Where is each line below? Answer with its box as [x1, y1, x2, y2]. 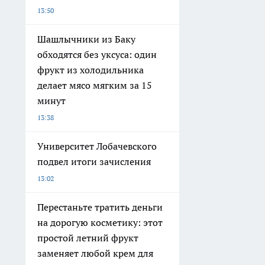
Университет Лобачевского [37, 140, 157, 153]
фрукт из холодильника [37, 64, 144, 76]
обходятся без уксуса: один [37, 49, 157, 61]
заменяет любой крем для [37, 247, 153, 260]
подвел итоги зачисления [37, 156, 151, 168]
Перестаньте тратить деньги [37, 201, 163, 214]
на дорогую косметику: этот [37, 216, 163, 229]
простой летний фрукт [37, 232, 138, 244]
